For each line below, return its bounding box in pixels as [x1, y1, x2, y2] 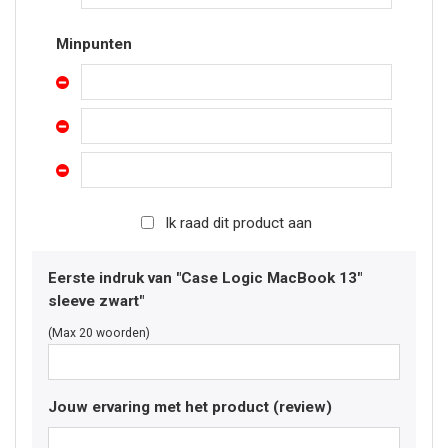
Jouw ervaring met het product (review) [48, 398, 332, 416]
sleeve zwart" [48, 292, 144, 310]
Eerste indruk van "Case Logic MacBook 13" [48, 269, 362, 287]
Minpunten [56, 35, 132, 53]
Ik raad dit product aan [164, 214, 312, 232]
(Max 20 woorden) [48, 326, 150, 340]
